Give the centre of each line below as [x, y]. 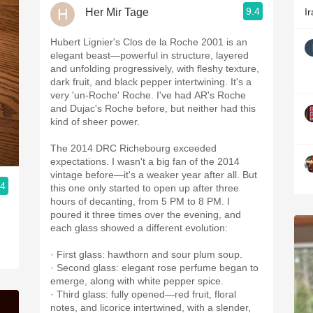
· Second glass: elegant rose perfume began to [154, 268]
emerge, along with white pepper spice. [137, 281]
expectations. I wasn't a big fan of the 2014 [145, 161]
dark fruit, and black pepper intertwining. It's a [151, 82]
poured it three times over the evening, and [146, 214]
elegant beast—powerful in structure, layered [150, 55]
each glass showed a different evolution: [139, 228]
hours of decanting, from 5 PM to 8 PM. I [140, 201]
